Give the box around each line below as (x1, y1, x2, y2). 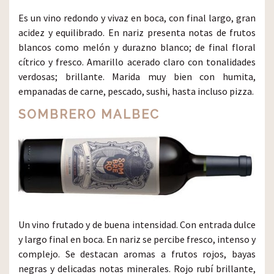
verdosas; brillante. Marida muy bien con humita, (18, 70, 256, 83)
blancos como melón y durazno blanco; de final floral (18, 40, 256, 53)
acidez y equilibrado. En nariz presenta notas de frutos (18, 26, 256, 39)
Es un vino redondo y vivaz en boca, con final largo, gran (18, 11, 256, 24)
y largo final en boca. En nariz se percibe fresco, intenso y (18, 232, 256, 245)
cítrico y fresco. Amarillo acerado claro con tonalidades (18, 55, 256, 68)
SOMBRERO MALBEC (18, 106, 160, 122)
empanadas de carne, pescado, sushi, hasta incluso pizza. (18, 84, 254, 97)
